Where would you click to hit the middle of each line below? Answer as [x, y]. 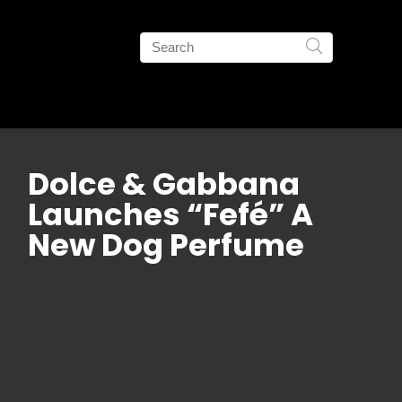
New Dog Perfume [166, 245]
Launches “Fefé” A [170, 214]
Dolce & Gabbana [164, 184]
